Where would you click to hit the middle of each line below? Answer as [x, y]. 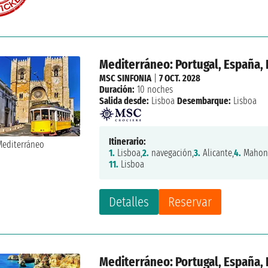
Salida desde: [124, 100]
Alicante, [217, 153]
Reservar [190, 202]
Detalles [129, 202]
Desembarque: [204, 100]
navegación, [172, 153]
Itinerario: [128, 141]
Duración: [117, 89]
